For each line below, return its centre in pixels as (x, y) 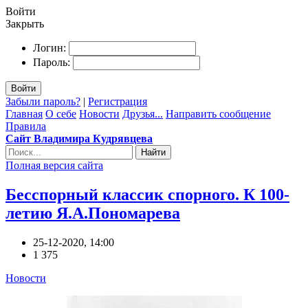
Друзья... (143, 114)
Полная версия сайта (54, 165)
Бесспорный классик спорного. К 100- (147, 194)
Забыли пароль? (43, 101)
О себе (61, 114)
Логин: (49, 48)
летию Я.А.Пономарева (93, 213)
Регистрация (118, 101)
